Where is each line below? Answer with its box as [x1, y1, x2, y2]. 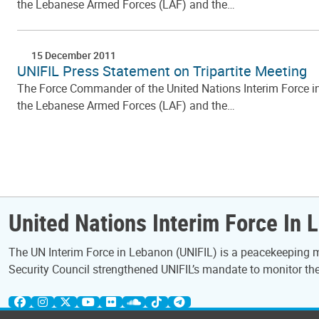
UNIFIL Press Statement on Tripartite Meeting [17, 61, 307, 80]
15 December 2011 [31, 48, 116, 62]
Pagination [16, 112, 90, 135]
